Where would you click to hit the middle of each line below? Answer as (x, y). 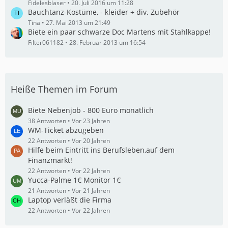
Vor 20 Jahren (91, 141)
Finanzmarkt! (50, 160)
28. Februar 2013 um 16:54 (107, 42)
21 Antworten (47, 191)
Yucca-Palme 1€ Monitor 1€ (74, 180)
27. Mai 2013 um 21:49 (78, 23)
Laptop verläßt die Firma (70, 200)
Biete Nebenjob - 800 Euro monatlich (91, 110)
